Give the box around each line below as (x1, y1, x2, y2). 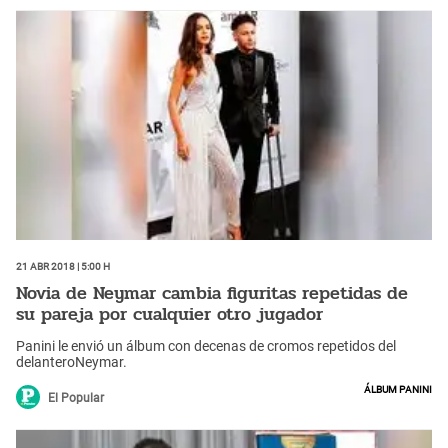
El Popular (48, 390, 104, 405)
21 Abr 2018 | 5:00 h (16, 256, 110, 273)
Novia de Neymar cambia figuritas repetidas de (16, 279, 408, 308)
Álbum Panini (364, 379, 432, 396)
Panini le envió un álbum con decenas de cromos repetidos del (16, 337, 396, 354)
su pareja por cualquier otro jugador (16, 300, 323, 329)
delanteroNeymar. (16, 353, 127, 370)
